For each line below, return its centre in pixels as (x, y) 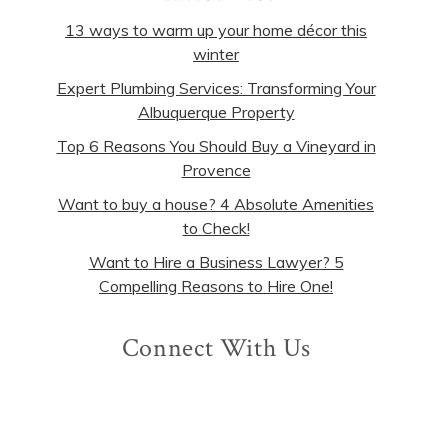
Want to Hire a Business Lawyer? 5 (216, 262)
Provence (216, 170)
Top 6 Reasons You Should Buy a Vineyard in (216, 146)
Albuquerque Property (216, 112)
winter (216, 54)
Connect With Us (216, 348)
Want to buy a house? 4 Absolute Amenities (216, 204)
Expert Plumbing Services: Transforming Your (216, 88)
